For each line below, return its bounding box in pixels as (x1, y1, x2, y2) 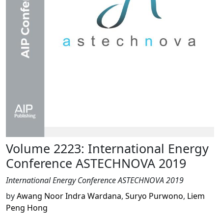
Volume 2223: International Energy (6, 139, 209, 157)
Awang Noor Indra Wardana (17, 190, 121, 201)
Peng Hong (6, 202, 48, 213)
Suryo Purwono (125, 190, 183, 201)
